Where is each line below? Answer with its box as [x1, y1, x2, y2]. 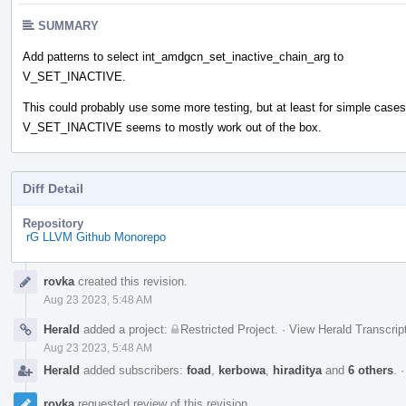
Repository [23, 216, 83, 230]
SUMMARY [38, 18, 99, 33]
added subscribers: [80, 362, 187, 377]
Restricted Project [180, 322, 275, 336]
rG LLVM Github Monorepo [26, 229, 166, 244]
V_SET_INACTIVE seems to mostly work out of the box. [23, 120, 322, 134]
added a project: [80, 322, 171, 336]
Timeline [11, 275, 60, 290]
